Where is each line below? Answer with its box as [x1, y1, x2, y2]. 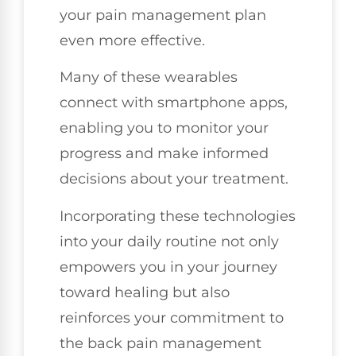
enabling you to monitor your [60, 119, 269, 137]
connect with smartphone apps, [60, 94, 288, 112]
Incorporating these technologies [60, 207, 296, 225]
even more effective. [60, 32, 205, 50]
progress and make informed [60, 145, 269, 163]
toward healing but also [60, 283, 230, 301]
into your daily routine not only [60, 232, 279, 250]
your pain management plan [60, 6, 266, 25]
